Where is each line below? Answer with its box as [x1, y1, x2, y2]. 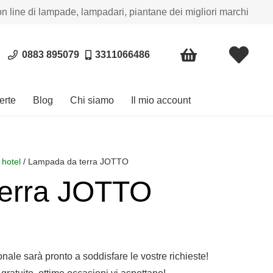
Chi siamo [70, 95, 114, 105]
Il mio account [131, 95, 191, 105]
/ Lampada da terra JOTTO [21, 157, 129, 166]
